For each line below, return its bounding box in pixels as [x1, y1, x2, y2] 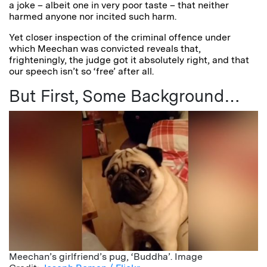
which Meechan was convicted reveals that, [9, 43, 201, 55]
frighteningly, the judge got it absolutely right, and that [9, 54, 249, 66]
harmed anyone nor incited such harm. [9, 11, 176, 23]
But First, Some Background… [9, 86, 240, 107]
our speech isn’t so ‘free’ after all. [9, 66, 154, 77]
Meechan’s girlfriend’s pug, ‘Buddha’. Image [9, 250, 203, 262]
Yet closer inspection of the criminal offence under [9, 32, 231, 44]
